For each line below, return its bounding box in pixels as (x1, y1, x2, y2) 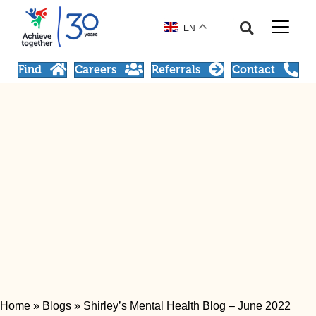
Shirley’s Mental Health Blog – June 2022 (83, 300, 291, 312)
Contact (231, 63, 275, 76)
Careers (74, 63, 116, 76)
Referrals (151, 63, 200, 76)
